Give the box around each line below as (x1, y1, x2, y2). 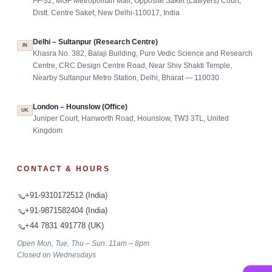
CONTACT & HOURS (17, 164, 110, 173)
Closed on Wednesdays (17, 250, 96, 259)
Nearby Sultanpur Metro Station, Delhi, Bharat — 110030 (33, 73, 219, 82)
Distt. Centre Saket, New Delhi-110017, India (33, 8, 180, 17)
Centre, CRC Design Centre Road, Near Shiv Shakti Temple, (33, 61, 232, 70)
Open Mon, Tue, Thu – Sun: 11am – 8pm (17, 239, 149, 248)
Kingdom (33, 126, 63, 135)
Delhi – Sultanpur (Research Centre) (33, 38, 158, 46)
